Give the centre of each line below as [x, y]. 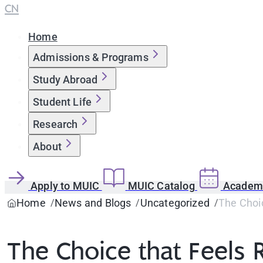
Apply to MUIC [66, 186]
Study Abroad [65, 80]
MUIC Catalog [162, 186]
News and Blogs [93, 203]
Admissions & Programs [91, 57]
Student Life [63, 102]
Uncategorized [175, 203]
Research [55, 124]
